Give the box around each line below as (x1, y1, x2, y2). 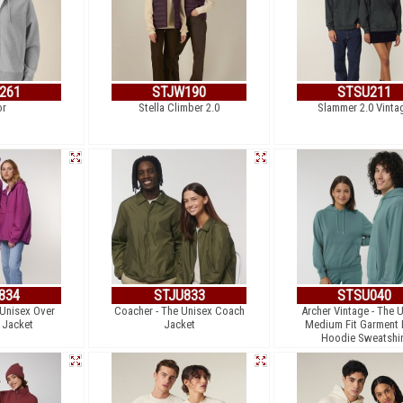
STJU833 (153, 287, 205, 304)
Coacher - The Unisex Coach (113, 304, 245, 318)
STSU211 (337, 84, 391, 101)
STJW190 (152, 84, 206, 101)
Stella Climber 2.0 (139, 101, 219, 114)
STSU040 (337, 287, 391, 304)
